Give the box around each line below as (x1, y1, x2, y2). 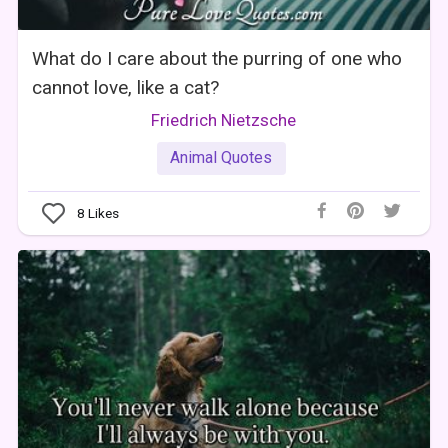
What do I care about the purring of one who (32, 46, 403, 70)
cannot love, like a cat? (32, 75, 220, 99)
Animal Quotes (170, 148, 273, 168)
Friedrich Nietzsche (151, 109, 297, 130)
